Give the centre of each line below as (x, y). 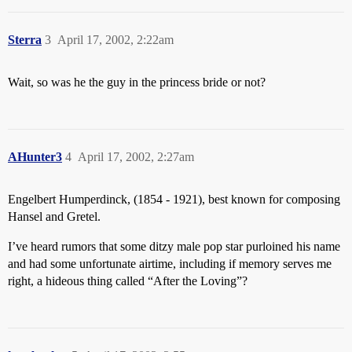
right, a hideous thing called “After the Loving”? (128, 281)
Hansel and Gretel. (54, 216)
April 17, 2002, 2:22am (115, 40)
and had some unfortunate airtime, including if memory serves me (170, 264)
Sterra (25, 40)
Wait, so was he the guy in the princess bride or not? (137, 82)
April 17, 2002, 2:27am (136, 157)
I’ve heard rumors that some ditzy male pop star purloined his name (174, 246)
